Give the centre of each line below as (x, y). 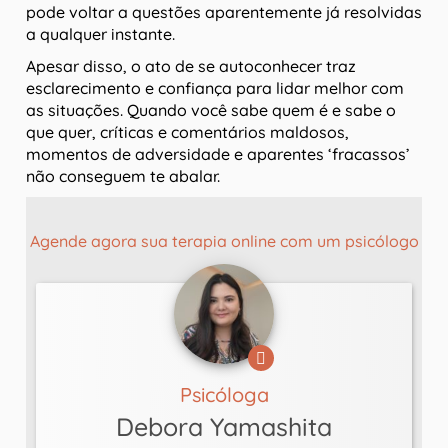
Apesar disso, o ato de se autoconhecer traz (191, 65)
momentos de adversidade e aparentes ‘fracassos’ (218, 153)
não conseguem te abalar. (123, 175)
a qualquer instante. (100, 33)
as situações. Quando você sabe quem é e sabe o (211, 109)
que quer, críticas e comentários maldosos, (187, 131)
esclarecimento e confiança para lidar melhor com (215, 87)
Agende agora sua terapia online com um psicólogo (224, 240)
